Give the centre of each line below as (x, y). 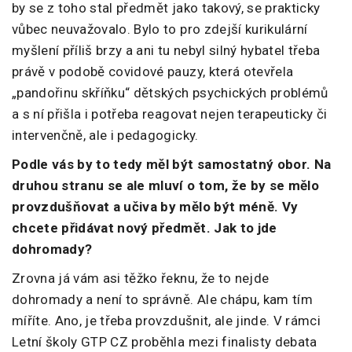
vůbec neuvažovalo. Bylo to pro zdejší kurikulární (160, 29)
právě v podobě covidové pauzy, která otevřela (153, 72)
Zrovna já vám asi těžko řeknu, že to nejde (141, 279)
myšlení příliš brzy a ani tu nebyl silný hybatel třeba (166, 51)
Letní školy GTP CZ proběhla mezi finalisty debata (165, 342)
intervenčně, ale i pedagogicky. (105, 136)
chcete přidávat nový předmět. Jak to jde (145, 228)
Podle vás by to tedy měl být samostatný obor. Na (172, 165)
